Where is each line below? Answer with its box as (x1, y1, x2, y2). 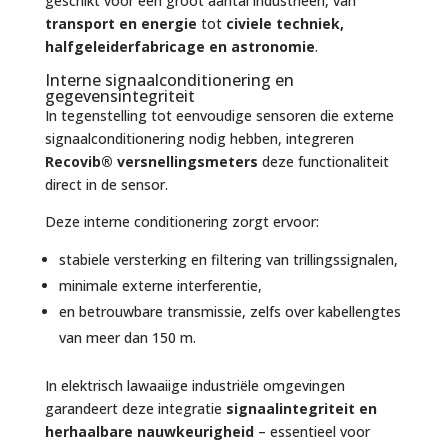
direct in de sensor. (44, 174, 168, 194)
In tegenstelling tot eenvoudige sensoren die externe (44, 105, 394, 125)
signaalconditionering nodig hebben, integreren (44, 128, 354, 148)
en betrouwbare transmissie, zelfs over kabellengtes (58, 301, 401, 321)
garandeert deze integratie (44, 398, 226, 418)
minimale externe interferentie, (58, 275, 262, 295)
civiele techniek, (225, 13, 344, 33)
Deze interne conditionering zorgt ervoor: (44, 211, 319, 231)
